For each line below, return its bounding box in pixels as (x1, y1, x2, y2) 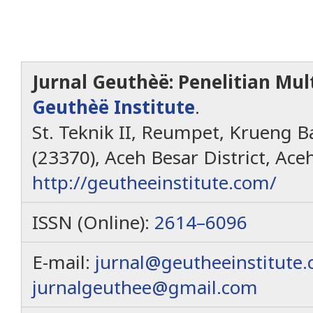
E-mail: (32, 249, 95, 275)
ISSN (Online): (32, 209, 154, 235)
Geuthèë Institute (32, 94, 195, 119)
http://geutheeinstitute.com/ (32, 169, 277, 195)
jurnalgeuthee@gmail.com (32, 274, 258, 300)
